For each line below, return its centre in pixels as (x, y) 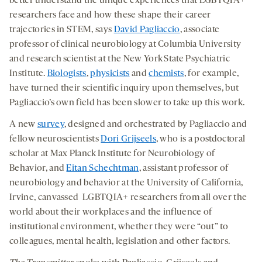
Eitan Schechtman (103, 168)
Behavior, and (38, 168)
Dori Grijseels (128, 139)
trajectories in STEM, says (62, 30)
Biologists (67, 73)
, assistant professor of (184, 168)
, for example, (211, 73)
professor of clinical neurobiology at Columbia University (125, 44)
